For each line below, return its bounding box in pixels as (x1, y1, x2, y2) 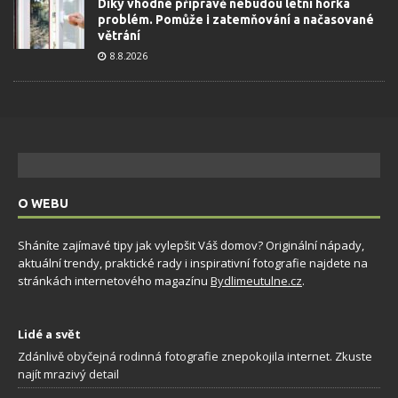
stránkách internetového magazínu (18, 273, 211, 290)
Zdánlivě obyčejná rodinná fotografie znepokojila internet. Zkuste (18, 348, 372, 365)
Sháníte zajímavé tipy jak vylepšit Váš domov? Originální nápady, (18, 237, 364, 254)
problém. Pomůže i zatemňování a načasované (98, 12, 374, 28)
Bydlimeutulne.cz (211, 273, 302, 290)
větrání (98, 28, 140, 44)
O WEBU (18, 196, 68, 211)
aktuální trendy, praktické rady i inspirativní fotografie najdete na (18, 255, 368, 272)
